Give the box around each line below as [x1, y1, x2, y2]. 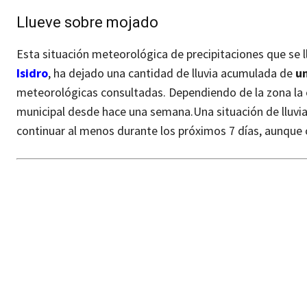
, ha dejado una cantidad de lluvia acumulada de [48, 65, 295, 82]
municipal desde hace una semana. [16, 103, 193, 120]
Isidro [16, 65, 48, 82]
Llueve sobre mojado [16, 14, 158, 32]
